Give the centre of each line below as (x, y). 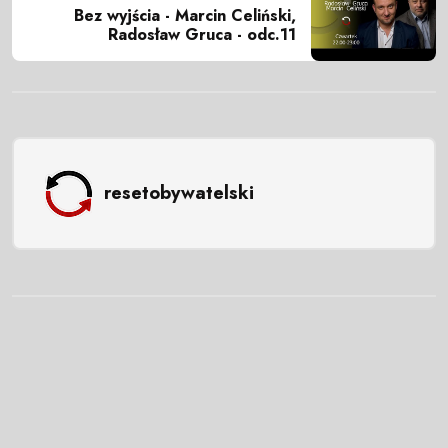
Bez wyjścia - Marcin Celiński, (185, 15)
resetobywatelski (178, 193)
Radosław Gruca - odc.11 (202, 34)
